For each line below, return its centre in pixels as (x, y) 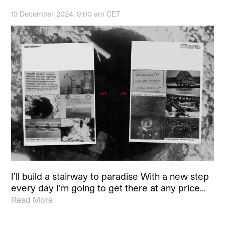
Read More (32, 199)
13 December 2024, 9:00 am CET (66, 14)
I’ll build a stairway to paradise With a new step (110, 176)
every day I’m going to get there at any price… (109, 188)
